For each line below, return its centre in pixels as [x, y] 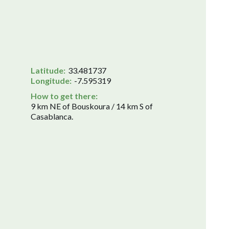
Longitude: [51, 81]
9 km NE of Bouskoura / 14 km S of [92, 106]
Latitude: [48, 71]
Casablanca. [52, 117]
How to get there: [64, 96]
